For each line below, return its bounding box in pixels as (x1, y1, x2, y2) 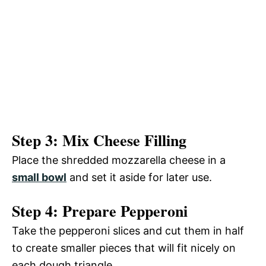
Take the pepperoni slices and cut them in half (12, 224, 244, 237)
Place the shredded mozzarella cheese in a (12, 154, 226, 167)
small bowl (12, 171, 66, 184)
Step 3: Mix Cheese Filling (12, 129, 186, 152)
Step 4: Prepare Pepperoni (12, 199, 188, 223)
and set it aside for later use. (66, 171, 212, 184)
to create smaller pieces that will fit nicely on (12, 242, 236, 255)
